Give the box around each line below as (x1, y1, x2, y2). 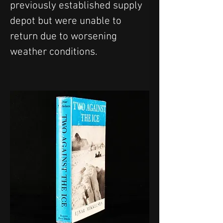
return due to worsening (10, 30, 119, 43)
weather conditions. (10, 46, 98, 59)
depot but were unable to (10, 15, 124, 28)
